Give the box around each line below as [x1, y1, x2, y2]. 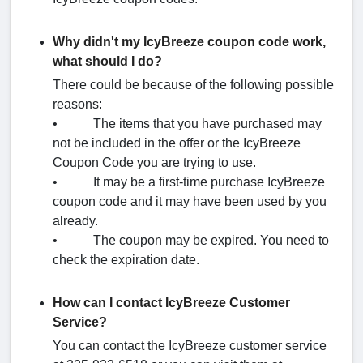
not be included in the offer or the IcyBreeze [53, 135, 301, 150]
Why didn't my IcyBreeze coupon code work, [53, 34, 326, 49]
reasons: [53, 96, 102, 111]
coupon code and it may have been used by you [53, 194, 327, 208]
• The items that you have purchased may [53, 116, 322, 130]
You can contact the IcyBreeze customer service [53, 338, 327, 352]
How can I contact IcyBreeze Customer [53, 295, 290, 310]
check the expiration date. [53, 252, 199, 267]
